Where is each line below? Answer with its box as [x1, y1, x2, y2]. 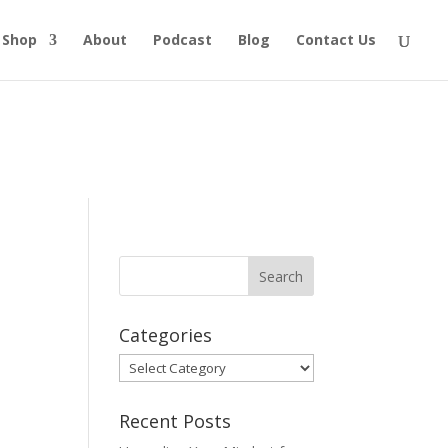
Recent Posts [119, 409, 232, 433]
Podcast [153, 30, 212, 49]
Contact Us [296, 30, 376, 49]
